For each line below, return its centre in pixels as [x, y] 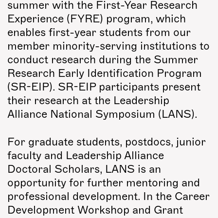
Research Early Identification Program [105, 73]
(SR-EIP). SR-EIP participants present [104, 87]
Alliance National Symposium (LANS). [104, 114]
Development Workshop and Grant [95, 210]
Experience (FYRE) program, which [97, 19]
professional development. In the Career [109, 196]
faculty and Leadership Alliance [86, 155]
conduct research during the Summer [103, 60]
